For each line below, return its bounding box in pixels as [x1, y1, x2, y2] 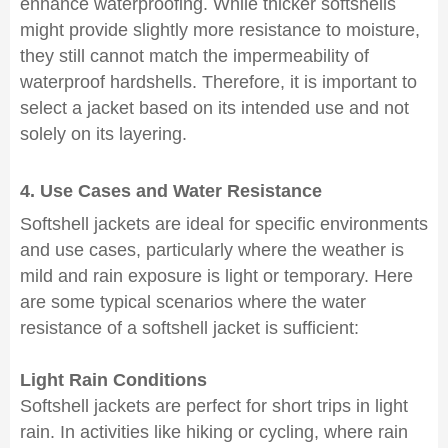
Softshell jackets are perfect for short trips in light [20, 396, 408, 416]
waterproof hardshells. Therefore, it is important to [20, 72, 417, 92]
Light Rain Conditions [20, 370, 207, 390]
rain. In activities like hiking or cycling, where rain [20, 422, 408, 442]
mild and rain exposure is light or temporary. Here [20, 266, 413, 286]
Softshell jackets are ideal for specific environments [20, 214, 428, 234]
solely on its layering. [20, 124, 187, 144]
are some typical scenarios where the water [20, 292, 366, 312]
